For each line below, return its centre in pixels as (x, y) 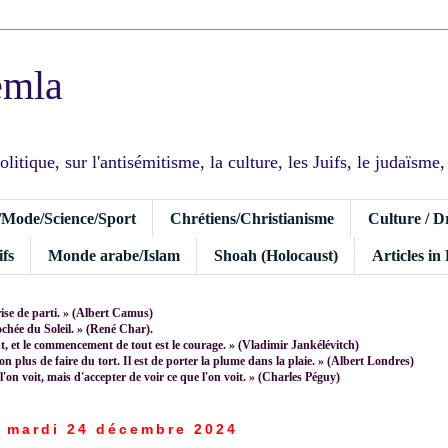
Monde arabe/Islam (114, 255)
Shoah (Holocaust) (276, 255)
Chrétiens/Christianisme (252, 218)
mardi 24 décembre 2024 (122, 428)
